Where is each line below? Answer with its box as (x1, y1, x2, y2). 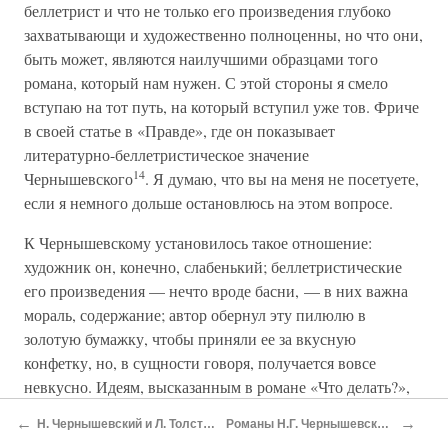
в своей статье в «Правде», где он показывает (24, 120, 335, 141)
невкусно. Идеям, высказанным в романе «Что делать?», (24, 376, 410, 397)
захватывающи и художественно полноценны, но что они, (24, 24, 423, 45)
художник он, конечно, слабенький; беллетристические (24, 256, 402, 277)
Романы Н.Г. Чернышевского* (376, 416, 389, 431)
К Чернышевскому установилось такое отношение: (24, 232, 372, 253)
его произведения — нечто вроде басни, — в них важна (24, 280, 408, 301)
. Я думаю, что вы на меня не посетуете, (145, 168, 419, 189)
